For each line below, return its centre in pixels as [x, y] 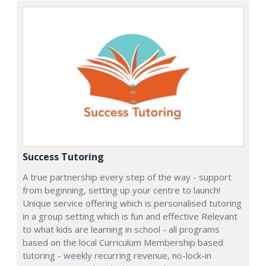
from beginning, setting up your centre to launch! [121, 190]
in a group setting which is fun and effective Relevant [130, 216]
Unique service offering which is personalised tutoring [132, 203]
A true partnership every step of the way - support [127, 177]
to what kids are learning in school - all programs [121, 229]
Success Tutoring [63, 157]
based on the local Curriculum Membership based [123, 243]
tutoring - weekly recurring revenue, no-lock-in [117, 256]
